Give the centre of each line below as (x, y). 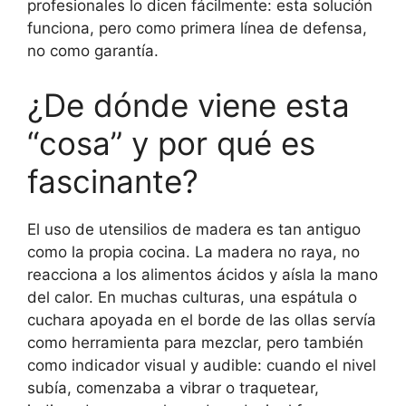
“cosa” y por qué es (171, 143)
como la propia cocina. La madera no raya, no (193, 251)
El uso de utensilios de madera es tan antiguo (194, 229)
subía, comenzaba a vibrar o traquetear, (173, 387)
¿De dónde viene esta (188, 105)
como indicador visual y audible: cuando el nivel (202, 365)
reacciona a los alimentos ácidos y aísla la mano (203, 274)
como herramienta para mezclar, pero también (195, 342)
